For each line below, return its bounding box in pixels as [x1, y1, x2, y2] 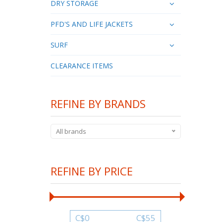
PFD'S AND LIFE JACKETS [51, 19, 133, 29]
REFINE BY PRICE [51, 163, 133, 178]
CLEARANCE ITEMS [51, 60, 113, 70]
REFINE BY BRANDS [51, 96, 146, 111]
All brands [56, 126, 86, 136]
